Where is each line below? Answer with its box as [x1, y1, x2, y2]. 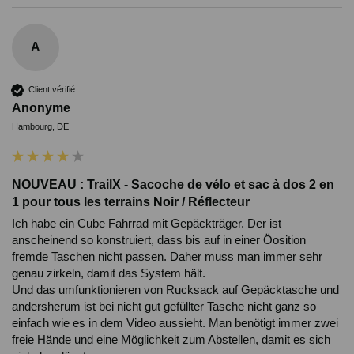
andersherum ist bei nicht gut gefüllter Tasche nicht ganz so [12, 299, 316, 313]
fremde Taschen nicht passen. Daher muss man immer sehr [12, 249, 322, 263]
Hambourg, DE [12, 121, 69, 131]
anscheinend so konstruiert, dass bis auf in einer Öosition [12, 232, 306, 247]
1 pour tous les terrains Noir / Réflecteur [12, 194, 250, 209]
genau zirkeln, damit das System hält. [12, 265, 205, 280]
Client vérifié [28, 85, 75, 94]
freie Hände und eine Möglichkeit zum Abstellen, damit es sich [12, 332, 330, 346]
